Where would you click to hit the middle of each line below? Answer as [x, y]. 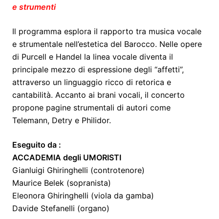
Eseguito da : [37, 145]
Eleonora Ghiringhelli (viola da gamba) [83, 196]
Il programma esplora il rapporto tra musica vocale [107, 32]
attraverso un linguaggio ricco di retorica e [92, 82]
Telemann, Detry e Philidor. [62, 120]
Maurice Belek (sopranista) [62, 183]
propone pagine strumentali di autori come [91, 108]
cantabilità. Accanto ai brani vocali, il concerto [99, 95]
